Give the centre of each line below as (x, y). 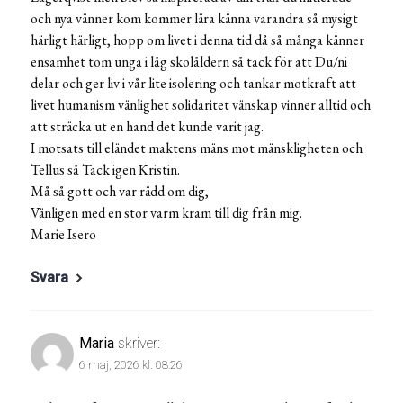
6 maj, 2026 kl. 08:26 (131, 365)
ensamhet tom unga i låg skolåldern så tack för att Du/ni (189, 62)
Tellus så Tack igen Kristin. (105, 170)
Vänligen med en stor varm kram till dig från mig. (166, 213)
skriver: (139, 344)
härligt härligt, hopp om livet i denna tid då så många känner (197, 40)
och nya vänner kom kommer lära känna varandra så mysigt (194, 19)
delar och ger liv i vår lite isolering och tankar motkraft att (193, 84)
